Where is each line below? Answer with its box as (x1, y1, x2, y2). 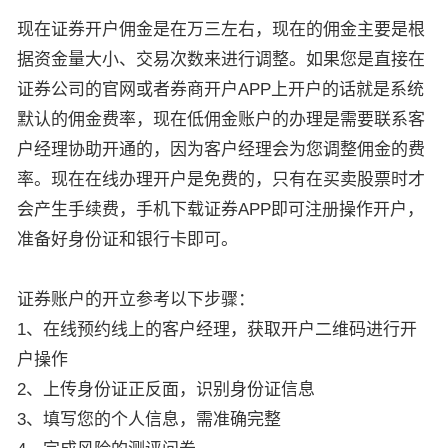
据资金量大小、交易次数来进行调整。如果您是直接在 (17, 50, 425, 70)
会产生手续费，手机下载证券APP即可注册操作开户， (17, 200, 424, 220)
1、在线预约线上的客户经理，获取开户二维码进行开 (17, 320, 417, 340)
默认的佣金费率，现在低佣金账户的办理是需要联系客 (17, 110, 425, 130)
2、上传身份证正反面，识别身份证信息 (17, 380, 315, 400)
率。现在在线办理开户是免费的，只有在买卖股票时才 (17, 170, 425, 190)
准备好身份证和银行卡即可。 (17, 230, 238, 250)
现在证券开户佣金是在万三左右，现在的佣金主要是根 (17, 20, 425, 40)
